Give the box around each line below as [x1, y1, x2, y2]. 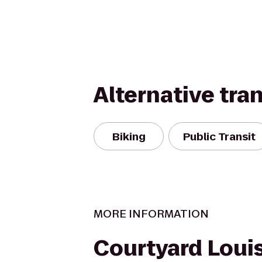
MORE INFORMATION [94, 206, 209, 221]
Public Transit [183, 129, 256, 144]
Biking [112, 129, 146, 144]
